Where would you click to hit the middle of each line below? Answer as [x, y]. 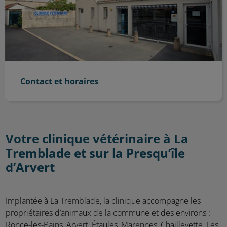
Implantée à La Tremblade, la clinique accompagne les [103, 201]
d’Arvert [30, 167]
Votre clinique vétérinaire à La [97, 139]
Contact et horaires [59, 81]
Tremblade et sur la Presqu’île [95, 153]
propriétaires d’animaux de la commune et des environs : [108, 213]
